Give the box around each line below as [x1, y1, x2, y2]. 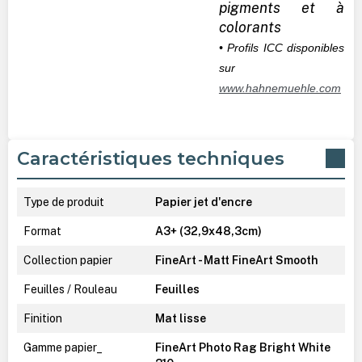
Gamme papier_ [23, 340, 103, 354]
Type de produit [23, 195, 104, 208]
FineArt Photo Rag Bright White [154, 340, 330, 354]
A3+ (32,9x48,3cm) [154, 224, 262, 238]
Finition [23, 311, 62, 325]
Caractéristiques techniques [16, 147, 284, 170]
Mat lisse [154, 311, 206, 325]
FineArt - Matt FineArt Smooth [154, 253, 318, 267]
